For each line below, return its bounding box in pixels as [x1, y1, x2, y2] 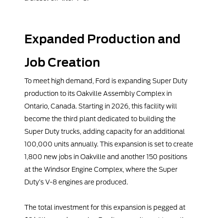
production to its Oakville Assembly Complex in [24, 90, 172, 98]
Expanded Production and [24, 32, 181, 47]
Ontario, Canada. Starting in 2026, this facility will [24, 102, 177, 110]
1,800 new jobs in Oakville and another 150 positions [24, 153, 187, 161]
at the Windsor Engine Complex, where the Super [24, 165, 178, 174]
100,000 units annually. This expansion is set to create [24, 140, 193, 148]
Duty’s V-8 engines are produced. [24, 178, 128, 186]
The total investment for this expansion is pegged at [24, 203, 185, 212]
